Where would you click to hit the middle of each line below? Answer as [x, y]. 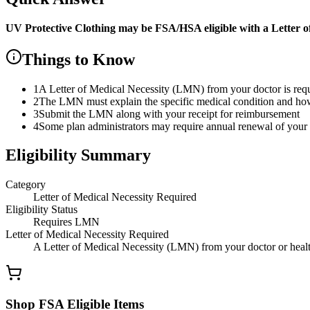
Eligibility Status [42, 210]
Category [26, 185]
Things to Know [79, 59]
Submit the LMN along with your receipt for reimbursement [169, 113]
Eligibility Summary [78, 155]
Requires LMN [66, 222]
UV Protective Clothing [61, 28]
